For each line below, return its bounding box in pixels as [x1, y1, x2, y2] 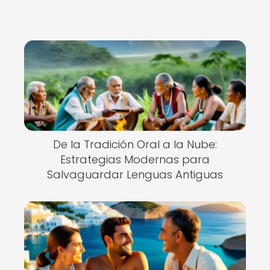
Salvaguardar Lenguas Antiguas [47, 167, 223, 182]
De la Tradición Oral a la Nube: [53, 137, 217, 152]
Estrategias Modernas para [60, 152, 210, 167]
